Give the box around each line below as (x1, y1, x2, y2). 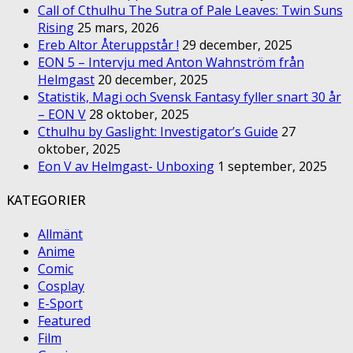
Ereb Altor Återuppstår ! (38, 35, 179, 54)
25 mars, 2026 (77, 18, 159, 36)
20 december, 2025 (98, 70, 208, 88)
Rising (38, 18, 74, 36)
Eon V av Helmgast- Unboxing (38, 157, 214, 175)
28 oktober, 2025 (89, 105, 189, 123)
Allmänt (38, 225, 83, 243)
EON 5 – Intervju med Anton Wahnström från (38, 53, 304, 71)
